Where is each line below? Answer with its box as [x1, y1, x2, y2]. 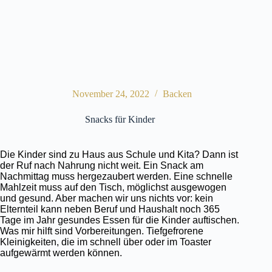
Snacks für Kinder [84, 114, 155, 125]
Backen [162, 89, 192, 100]
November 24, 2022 [72, 89, 149, 100]
